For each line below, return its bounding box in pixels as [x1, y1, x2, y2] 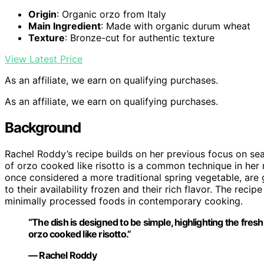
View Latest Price [5, 53, 82, 65]
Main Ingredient [28, 20, 101, 32]
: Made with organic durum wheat [101, 20, 250, 32]
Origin [28, 8, 57, 21]
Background [5, 119, 81, 137]
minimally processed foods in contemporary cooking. [5, 195, 243, 207]
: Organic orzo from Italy [57, 8, 166, 21]
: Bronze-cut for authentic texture [65, 32, 214, 44]
